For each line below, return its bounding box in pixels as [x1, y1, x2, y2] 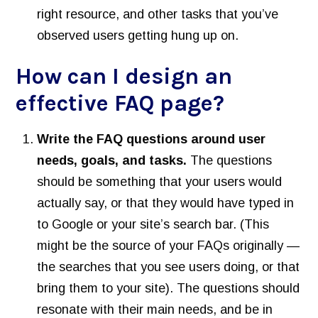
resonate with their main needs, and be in [37, 302, 273, 317]
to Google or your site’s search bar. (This [37, 216, 270, 231]
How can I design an [16, 62, 233, 89]
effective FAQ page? [16, 89, 225, 116]
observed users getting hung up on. [37, 28, 239, 43]
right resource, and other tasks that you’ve [37, 6, 279, 21]
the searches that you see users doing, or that [37, 259, 300, 274]
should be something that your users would [37, 174, 283, 189]
